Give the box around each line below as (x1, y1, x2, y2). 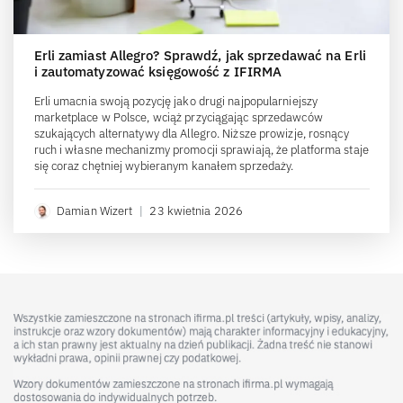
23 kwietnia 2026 (149, 203, 244, 219)
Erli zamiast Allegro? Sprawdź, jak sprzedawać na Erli (33, 47, 366, 65)
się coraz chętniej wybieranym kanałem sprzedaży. (33, 158, 294, 175)
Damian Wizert (57, 203, 133, 219)
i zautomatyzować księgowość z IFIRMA (33, 63, 282, 81)
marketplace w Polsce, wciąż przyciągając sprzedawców (33, 110, 323, 126)
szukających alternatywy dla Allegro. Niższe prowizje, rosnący (33, 126, 349, 142)
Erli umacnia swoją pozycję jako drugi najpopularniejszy (33, 94, 318, 110)
